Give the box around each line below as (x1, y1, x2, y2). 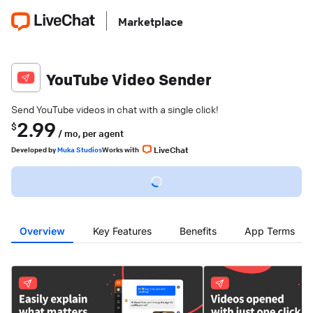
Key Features (93, 225, 152, 237)
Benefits (180, 225, 217, 237)
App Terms (245, 225, 295, 237)
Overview (20, 225, 65, 237)
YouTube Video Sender (46, 70, 212, 89)
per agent (80, 127, 124, 139)
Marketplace (118, 15, 183, 29)
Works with (102, 145, 140, 154)
